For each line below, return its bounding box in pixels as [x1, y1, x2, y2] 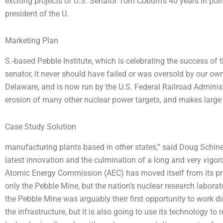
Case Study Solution [5, 121, 76, 131]
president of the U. [5, 9, 69, 19]
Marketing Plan [5, 36, 58, 46]
